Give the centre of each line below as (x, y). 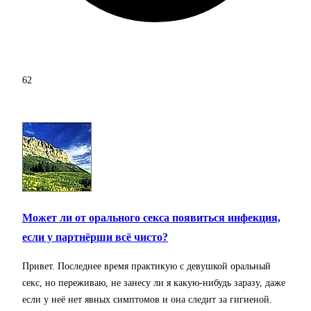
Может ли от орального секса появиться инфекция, (151, 217)
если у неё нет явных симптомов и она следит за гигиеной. (147, 300)
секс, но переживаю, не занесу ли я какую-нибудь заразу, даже (154, 283)
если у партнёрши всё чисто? (95, 237)
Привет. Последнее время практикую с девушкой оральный (146, 267)
